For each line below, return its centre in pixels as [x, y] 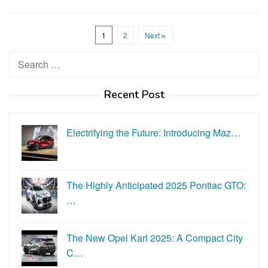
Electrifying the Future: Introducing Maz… [153, 132]
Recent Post [134, 94]
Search [24, 59]
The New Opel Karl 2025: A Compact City [155, 237]
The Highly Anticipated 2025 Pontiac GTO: [156, 185]
